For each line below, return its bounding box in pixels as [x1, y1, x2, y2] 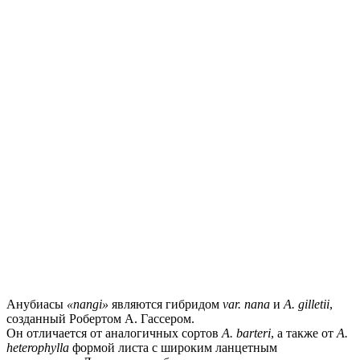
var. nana [223, 297, 270, 311]
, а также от [271, 325, 337, 340]
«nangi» [63, 297, 108, 311]
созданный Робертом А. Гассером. [6, 311, 194, 325]
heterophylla [6, 340, 69, 354]
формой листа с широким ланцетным [69, 340, 277, 354]
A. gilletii [284, 297, 329, 311]
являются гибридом [108, 297, 223, 311]
